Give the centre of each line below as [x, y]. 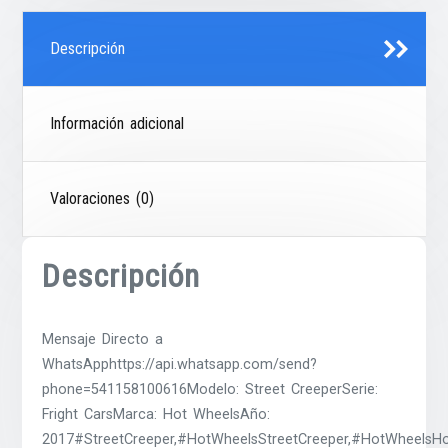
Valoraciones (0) [102, 198]
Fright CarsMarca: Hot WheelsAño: [156, 414]
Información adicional [117, 123]
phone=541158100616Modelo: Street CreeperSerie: [210, 389]
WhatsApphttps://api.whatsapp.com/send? [180, 364]
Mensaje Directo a [103, 339]
